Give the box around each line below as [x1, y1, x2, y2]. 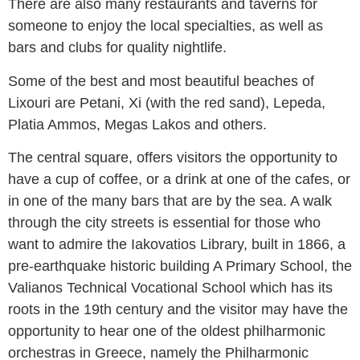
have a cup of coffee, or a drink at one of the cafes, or [8, 170, 350, 187]
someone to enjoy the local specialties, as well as [8, 18, 323, 35]
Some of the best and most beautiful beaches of [8, 72, 314, 89]
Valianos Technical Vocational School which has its [8, 279, 333, 296]
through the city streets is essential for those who [8, 214, 321, 231]
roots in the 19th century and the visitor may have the [8, 301, 348, 317]
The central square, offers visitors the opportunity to [8, 149, 337, 166]
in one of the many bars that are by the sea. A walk [8, 192, 332, 209]
